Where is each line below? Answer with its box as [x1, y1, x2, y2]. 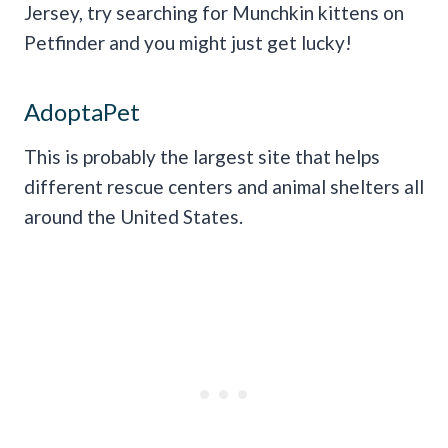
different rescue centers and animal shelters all [24, 175, 424, 199]
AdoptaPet [24, 97, 140, 127]
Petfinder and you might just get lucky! [24, 31, 352, 55]
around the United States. [24, 205, 243, 229]
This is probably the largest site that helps [24, 145, 380, 169]
